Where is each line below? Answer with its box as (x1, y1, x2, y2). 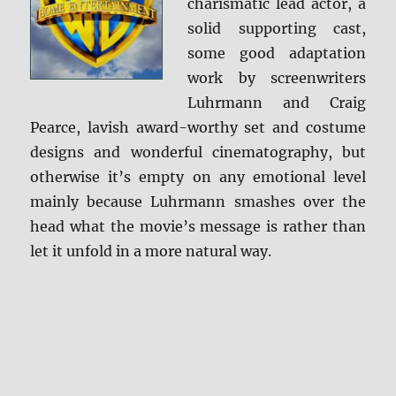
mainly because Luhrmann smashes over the (30, 193, 366, 211)
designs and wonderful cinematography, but (30, 143, 366, 162)
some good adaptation (187, 44, 366, 63)
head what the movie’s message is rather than (30, 217, 366, 236)
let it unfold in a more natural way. (30, 242, 272, 261)
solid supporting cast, (187, 19, 366, 38)
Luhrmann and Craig (187, 94, 366, 112)
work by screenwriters (187, 69, 366, 88)
